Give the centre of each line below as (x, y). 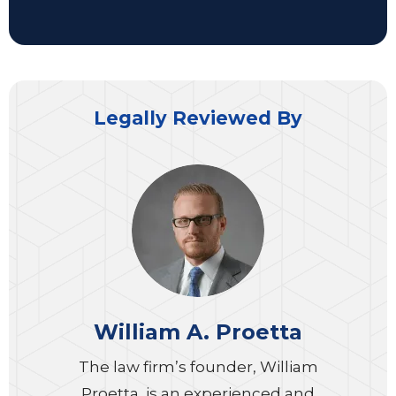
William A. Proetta (198, 332)
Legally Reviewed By (198, 118)
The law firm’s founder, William (198, 367)
